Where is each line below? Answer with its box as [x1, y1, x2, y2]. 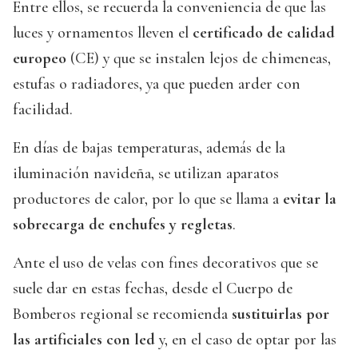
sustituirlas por [232, 304, 329, 324]
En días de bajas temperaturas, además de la [13, 138, 285, 158]
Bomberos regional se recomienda [13, 304, 232, 324]
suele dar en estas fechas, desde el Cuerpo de [13, 279, 292, 299]
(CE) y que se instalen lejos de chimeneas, [66, 49, 331, 69]
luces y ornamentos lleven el [13, 23, 193, 43]
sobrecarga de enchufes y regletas [13, 215, 233, 235]
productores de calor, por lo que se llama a [13, 189, 279, 209]
